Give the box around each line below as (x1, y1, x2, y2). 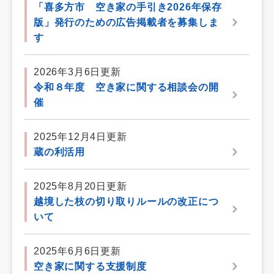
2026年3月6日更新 (34, 67, 121, 77)
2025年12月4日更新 (34, 131, 127, 142)
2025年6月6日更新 (34, 246, 121, 256)
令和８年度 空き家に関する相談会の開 (34, 82, 219, 92)
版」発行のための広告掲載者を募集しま (34, 17, 219, 28)
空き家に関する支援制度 (34, 261, 147, 272)
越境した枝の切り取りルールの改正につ (34, 196, 219, 207)
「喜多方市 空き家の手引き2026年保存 (34, 2, 222, 12)
